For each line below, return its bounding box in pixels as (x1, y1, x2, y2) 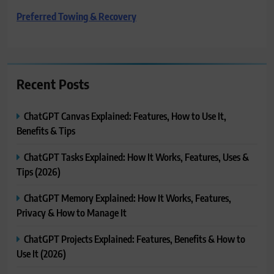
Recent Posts (17, 75, 89, 92)
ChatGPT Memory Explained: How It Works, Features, (24, 191, 231, 204)
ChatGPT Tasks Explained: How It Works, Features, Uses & (24, 150, 249, 163)
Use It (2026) (17, 246, 66, 260)
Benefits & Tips (17, 124, 75, 137)
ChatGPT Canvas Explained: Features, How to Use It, (24, 109, 226, 122)
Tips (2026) (17, 165, 61, 178)
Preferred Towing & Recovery (17, 10, 136, 23)
